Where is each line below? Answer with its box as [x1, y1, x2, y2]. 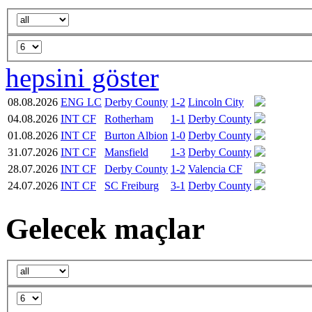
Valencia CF [188, 162, 242, 175]
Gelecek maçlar [6, 212, 205, 245]
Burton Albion [104, 129, 168, 141]
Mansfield [104, 146, 148, 158]
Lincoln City [188, 95, 244, 108]
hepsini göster [6, 62, 159, 93]
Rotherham [104, 112, 153, 125]
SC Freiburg [104, 179, 159, 192]
